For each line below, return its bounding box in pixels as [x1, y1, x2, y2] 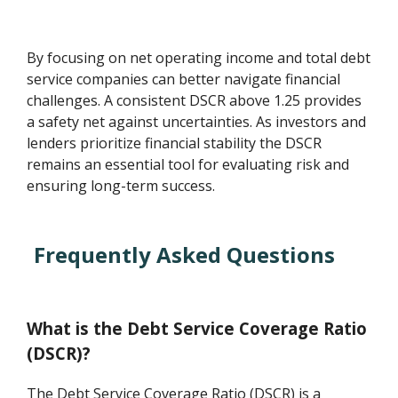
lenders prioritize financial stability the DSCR [27, 133, 322, 154]
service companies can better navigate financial [27, 69, 341, 90]
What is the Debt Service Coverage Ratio [27, 317, 368, 340]
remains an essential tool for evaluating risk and [27, 155, 350, 175]
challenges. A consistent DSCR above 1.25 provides [27, 91, 362, 111]
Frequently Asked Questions [34, 240, 336, 270]
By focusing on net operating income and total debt [27, 48, 371, 68]
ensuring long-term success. [27, 176, 216, 196]
